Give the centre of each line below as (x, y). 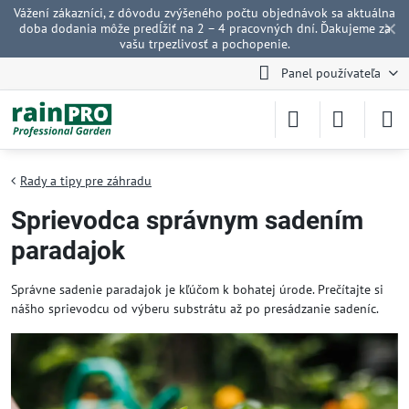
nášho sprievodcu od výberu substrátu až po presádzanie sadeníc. (195, 309)
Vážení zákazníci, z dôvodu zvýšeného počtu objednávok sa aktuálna (204, 13)
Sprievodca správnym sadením (187, 220)
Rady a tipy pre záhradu (86, 181)
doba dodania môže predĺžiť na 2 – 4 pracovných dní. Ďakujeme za (204, 28)
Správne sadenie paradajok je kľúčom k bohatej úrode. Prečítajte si (197, 289)
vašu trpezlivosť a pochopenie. (204, 44)
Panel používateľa (330, 73)
